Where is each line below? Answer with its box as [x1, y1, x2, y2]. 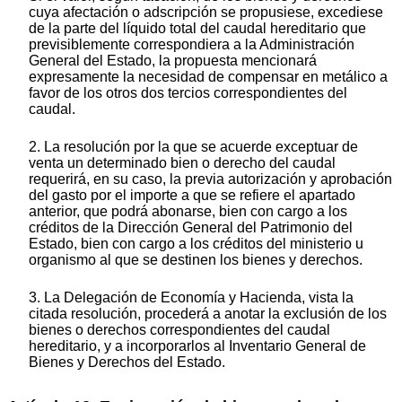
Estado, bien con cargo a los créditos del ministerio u [29, 235, 363, 251]
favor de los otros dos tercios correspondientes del [29, 84, 347, 100]
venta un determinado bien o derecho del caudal [29, 154, 336, 170]
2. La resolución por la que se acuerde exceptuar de [29, 138, 358, 154]
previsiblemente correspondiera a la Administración [29, 36, 354, 52]
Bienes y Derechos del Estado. [29, 354, 225, 370]
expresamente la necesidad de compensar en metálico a [29, 68, 388, 84]
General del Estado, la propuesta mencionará [29, 52, 317, 68]
